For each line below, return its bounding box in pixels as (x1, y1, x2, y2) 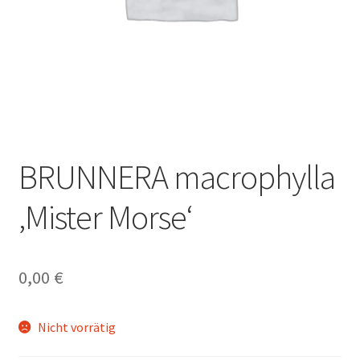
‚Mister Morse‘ (18, 196, 193, 239)
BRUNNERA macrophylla (18, 156, 335, 198)
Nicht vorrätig (38, 319, 117, 336)
